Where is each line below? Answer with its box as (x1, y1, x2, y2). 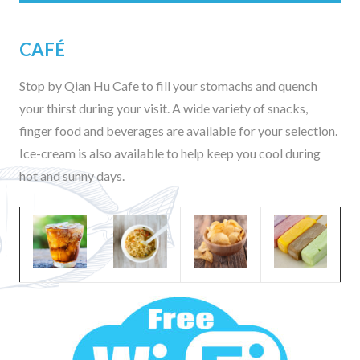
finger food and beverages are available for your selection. (19, 123, 337, 139)
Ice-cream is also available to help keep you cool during (19, 145, 321, 162)
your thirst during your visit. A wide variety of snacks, (19, 100, 308, 117)
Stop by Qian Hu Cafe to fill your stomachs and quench (19, 78, 317, 94)
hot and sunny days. (19, 168, 125, 184)
